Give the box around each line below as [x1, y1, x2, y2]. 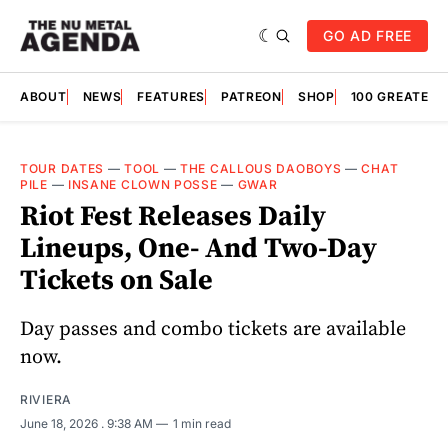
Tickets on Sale [20, 263, 213, 298]
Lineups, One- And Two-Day [20, 231, 377, 266]
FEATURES [137, 89, 205, 104]
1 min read [173, 415, 231, 431]
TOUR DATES [20, 161, 104, 176]
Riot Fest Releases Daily [20, 199, 326, 234]
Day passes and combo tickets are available [20, 316, 406, 342]
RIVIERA [20, 391, 72, 407]
